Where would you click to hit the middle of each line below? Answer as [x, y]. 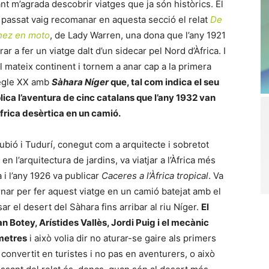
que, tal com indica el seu [164, 82]
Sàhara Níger [80, 82]
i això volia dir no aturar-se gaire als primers [122, 238]
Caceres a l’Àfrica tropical [155, 176]
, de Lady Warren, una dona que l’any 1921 [138, 35]
